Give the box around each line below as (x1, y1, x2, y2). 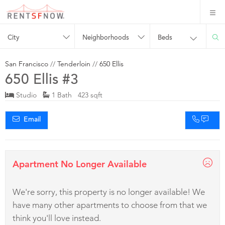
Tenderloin (57, 59, 90, 68)
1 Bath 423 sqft (50, 90, 102, 99)
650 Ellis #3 (5, 73, 78, 88)
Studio (14, 90, 43, 99)
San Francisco (5, 59, 48, 68)
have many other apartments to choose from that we (13, 199, 207, 210)
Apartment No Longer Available (13, 158, 147, 170)
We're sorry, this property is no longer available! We (13, 186, 205, 197)
